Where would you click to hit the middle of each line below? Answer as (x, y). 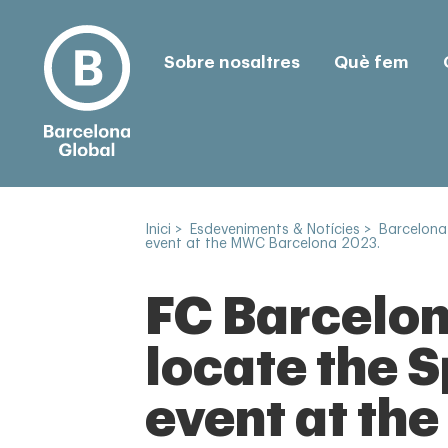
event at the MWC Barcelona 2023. (262, 244)
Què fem (371, 62)
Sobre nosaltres (231, 62)
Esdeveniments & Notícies (275, 230)
